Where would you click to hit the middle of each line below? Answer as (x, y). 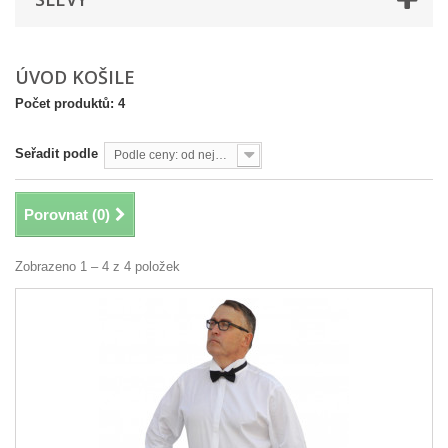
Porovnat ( (60, 214)
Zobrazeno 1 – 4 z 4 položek (97, 266)
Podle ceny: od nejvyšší (221, 155)
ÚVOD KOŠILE (77, 77)
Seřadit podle (56, 153)
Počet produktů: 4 (70, 103)
